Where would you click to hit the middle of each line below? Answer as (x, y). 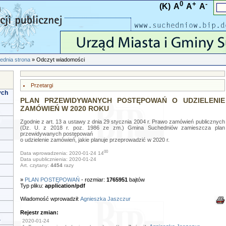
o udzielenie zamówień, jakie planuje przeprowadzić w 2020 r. (95, 140)
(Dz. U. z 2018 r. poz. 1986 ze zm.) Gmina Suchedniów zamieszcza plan (122, 128)
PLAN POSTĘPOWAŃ (53, 180)
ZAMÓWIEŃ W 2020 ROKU (64, 108)
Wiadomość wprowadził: (50, 199)
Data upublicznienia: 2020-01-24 (58, 159)
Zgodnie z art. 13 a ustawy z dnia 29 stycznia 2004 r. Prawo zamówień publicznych (122, 122)
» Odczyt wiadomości (58, 60)
